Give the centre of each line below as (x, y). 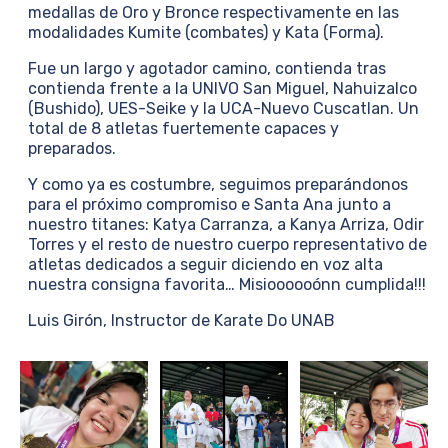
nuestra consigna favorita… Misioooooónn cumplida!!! (227, 284)
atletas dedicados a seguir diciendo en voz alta (205, 264)
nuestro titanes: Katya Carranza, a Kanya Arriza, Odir (226, 224)
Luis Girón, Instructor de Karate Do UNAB (181, 320)
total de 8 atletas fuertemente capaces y (183, 128)
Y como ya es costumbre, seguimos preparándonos (218, 184)
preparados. (72, 148)
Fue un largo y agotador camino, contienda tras (207, 68)
